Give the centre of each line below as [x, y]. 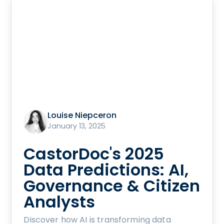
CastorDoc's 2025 [94, 153]
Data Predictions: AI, [106, 169]
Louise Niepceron [82, 115]
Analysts [59, 201]
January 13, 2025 [77, 126]
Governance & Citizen [112, 185]
